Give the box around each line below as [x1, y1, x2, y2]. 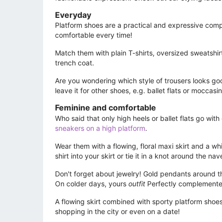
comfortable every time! [55, 31, 134, 40]
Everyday [55, 10, 91, 20]
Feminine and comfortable [55, 103, 156, 113]
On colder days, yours [55, 179, 128, 188]
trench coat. [55, 58, 94, 67]
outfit [128, 179, 145, 188]
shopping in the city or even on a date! [55, 207, 180, 216]
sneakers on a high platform [55, 123, 145, 132]
